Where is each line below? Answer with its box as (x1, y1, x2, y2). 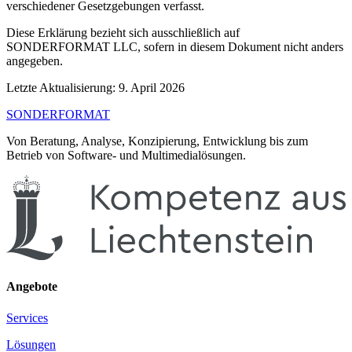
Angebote (6, 280, 57, 294)
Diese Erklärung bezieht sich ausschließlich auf (6, 26, 240, 40)
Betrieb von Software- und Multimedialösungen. (6, 148, 246, 163)
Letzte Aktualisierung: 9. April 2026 (6, 81, 185, 95)
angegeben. (6, 54, 63, 68)
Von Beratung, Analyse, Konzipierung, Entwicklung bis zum (6, 134, 308, 148)
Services (6, 310, 48, 324)
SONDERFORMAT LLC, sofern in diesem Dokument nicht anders (6, 40, 343, 54)
